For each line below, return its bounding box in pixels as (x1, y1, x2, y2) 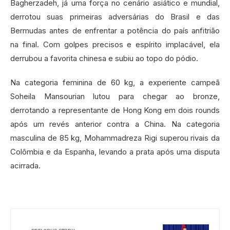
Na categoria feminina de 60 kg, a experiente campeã (10, 78, 220, 88)
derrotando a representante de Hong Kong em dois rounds (10, 105, 220, 116)
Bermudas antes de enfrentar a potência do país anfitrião (10, 26, 220, 36)
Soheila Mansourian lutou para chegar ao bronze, (10, 91, 220, 102)
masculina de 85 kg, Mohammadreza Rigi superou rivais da (10, 133, 220, 143)
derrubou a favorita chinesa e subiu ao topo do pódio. (10, 53, 198, 64)
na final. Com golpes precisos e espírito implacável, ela (10, 40, 220, 50)
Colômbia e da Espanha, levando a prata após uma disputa (10, 147, 220, 157)
